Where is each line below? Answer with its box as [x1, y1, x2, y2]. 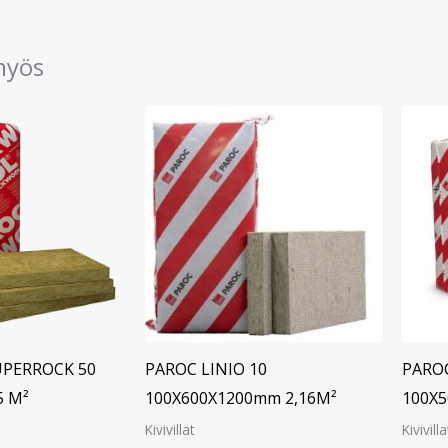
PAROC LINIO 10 [144, 358, 267, 381]
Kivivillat [144, 420, 194, 440]
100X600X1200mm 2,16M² [144, 387, 337, 410]
